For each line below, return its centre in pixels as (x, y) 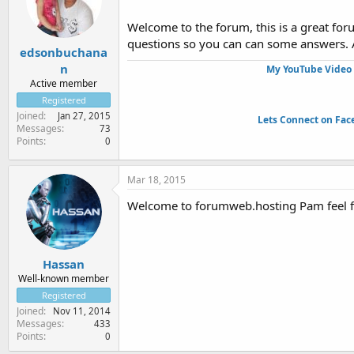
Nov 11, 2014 (82, 311)
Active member (64, 83)
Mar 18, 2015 (156, 180)
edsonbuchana (64, 52)
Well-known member (64, 278)
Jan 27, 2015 (84, 115)
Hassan (64, 264)
